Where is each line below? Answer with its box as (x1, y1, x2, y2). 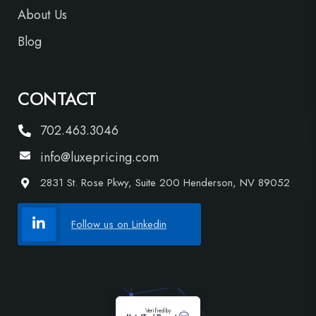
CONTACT (18, 86, 97, 112)
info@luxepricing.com (40, 148, 159, 167)
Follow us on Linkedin (71, 217, 166, 233)
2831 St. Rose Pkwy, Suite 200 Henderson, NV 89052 (40, 175, 290, 191)
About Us (18, 6, 67, 25)
